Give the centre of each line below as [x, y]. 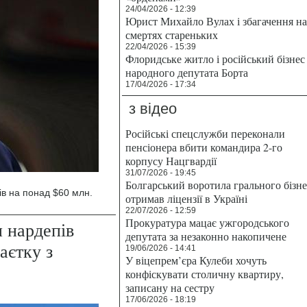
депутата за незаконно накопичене [206, 236]
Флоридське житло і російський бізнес [215, 59]
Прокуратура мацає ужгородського [207, 222]
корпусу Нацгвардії [171, 161]
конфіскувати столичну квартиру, [205, 274]
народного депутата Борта [187, 72]
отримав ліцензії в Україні [186, 198]
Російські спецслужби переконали [205, 133]
